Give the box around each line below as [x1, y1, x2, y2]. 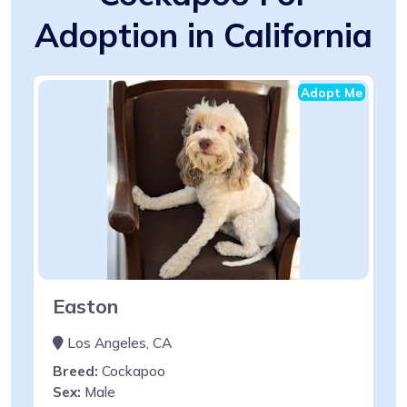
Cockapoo [98, 362, 165, 380]
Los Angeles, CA [64, 333, 172, 352]
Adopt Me [301, 84, 362, 100]
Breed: [53, 362, 98, 380]
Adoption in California [35, 14, 372, 55]
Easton [53, 293, 118, 318]
